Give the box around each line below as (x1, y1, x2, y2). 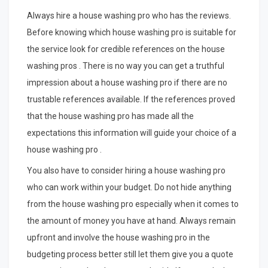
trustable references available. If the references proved (27, 94, 235, 104)
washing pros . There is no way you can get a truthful (27, 60, 224, 71)
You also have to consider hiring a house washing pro (27, 165, 226, 175)
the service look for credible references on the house (27, 44, 225, 54)
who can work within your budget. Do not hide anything (27, 182, 232, 192)
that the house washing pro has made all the (27, 111, 194, 121)
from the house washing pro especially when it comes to (27, 199, 239, 209)
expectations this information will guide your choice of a (27, 127, 236, 138)
